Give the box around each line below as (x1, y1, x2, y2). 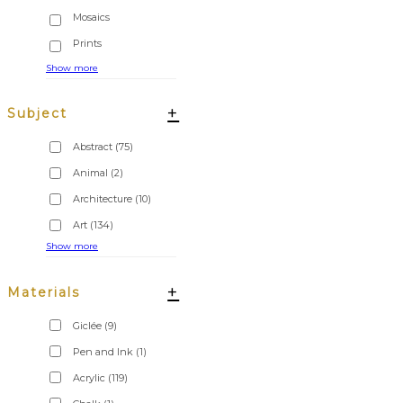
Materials (7, 283, 80, 300)
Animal (73, 166, 108, 180)
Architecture (73, 193, 132, 206)
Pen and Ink (73, 345, 133, 358)
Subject (7, 105, 67, 122)
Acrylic (73, 371, 105, 384)
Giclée (73, 318, 102, 332)
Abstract (73, 140, 112, 154)
